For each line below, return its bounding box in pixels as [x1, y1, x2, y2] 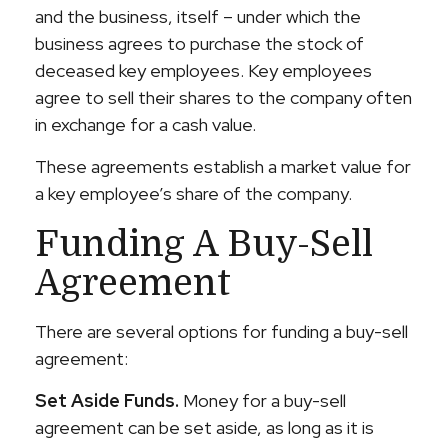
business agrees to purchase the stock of [35, 32, 364, 55]
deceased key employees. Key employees [35, 59, 372, 82]
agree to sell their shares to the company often [35, 86, 412, 109]
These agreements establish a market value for [35, 155, 411, 178]
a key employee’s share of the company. [35, 182, 352, 205]
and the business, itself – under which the [35, 5, 361, 28]
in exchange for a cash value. [35, 113, 256, 136]
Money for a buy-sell [179, 389, 346, 412]
